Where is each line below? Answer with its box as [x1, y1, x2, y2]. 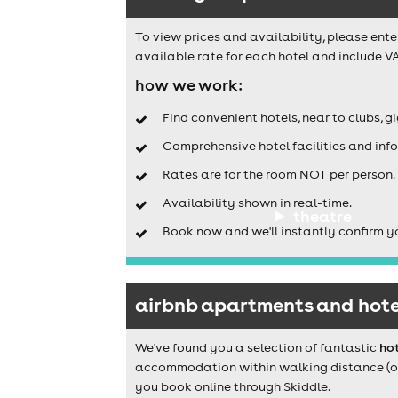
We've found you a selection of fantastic [135, 339, 379, 356]
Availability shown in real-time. [162, 195, 352, 211]
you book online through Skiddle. [135, 378, 330, 395]
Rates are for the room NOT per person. [162, 166, 395, 183]
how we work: [135, 74, 243, 95]
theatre [292, 205, 352, 227]
